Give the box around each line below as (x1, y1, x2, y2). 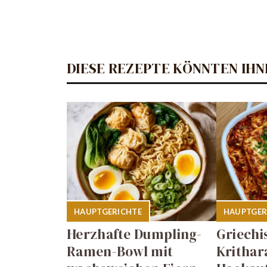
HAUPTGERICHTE (74, 207, 142, 217)
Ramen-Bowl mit (67, 241, 173, 261)
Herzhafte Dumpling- (67, 224, 202, 244)
